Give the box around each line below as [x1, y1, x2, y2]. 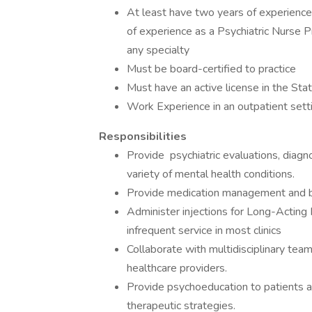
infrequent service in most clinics [127, 223, 281, 238]
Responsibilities [99, 129, 187, 144]
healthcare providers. [127, 260, 227, 276]
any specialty [127, 42, 189, 58]
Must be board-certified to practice [127, 61, 296, 77]
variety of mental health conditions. [127, 166, 295, 182]
